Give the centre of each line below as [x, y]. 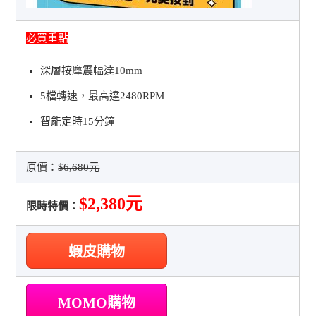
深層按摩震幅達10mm [92, 70]
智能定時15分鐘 [78, 121]
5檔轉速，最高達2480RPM [103, 96]
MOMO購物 [97, 302]
